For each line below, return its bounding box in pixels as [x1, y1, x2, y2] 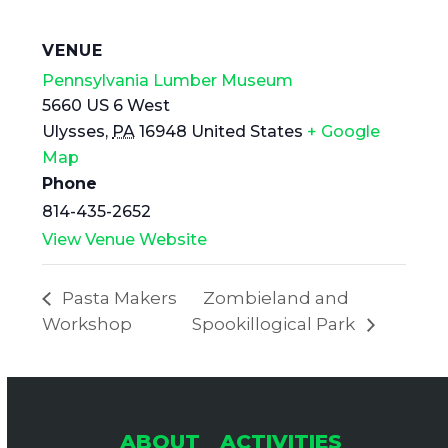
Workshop [42, 314, 133, 335]
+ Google [307, 122, 381, 142]
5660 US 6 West [42, 96, 171, 116]
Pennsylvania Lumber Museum [42, 71, 294, 91]
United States [191, 122, 304, 142]
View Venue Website [42, 230, 208, 250]
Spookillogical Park [191, 314, 359, 335]
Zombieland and [202, 288, 349, 309]
